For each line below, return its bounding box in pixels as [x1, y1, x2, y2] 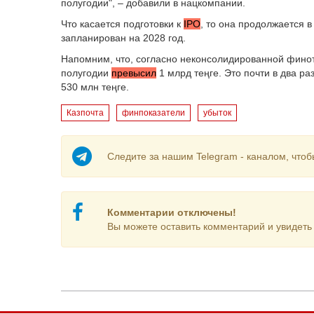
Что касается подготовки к [61, 18, 184, 29]
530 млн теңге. [61, 81, 129, 93]
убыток [203, 108, 231, 118]
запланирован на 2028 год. [61, 32, 186, 43]
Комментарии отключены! [107, 207, 236, 218]
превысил [111, 67, 156, 78]
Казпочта [67, 108, 104, 118]
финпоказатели [122, 108, 185, 118]
